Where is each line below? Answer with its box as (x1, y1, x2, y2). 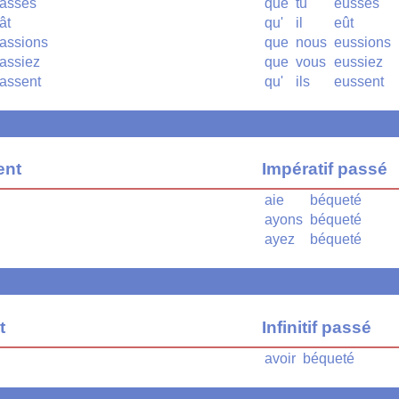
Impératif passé (262, 159, 387, 179)
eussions (334, 34, 391, 50)
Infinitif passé (262, 317, 371, 337)
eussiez (334, 53, 383, 69)
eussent (334, 73, 384, 89)
